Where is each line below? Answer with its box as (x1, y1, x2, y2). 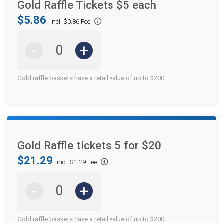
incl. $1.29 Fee (55, 158, 98, 166)
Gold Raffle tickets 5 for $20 (17, 139, 161, 152)
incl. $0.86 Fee (49, 17, 92, 25)
